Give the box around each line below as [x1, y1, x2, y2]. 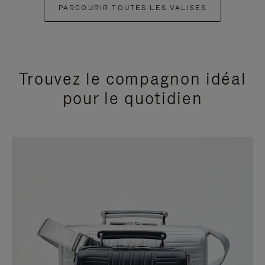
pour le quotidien [62, 88, 203, 110]
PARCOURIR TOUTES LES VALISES [58, 3, 207, 13]
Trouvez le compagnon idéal [18, 68, 247, 91]
